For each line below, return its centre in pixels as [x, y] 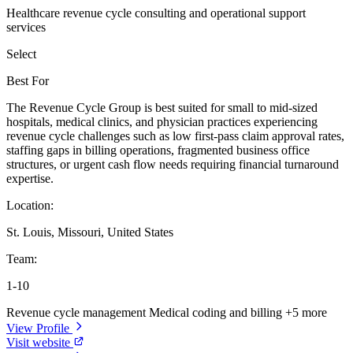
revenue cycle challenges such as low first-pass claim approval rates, [175, 136]
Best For [28, 81]
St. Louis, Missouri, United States [90, 232]
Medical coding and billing [217, 313]
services [26, 28]
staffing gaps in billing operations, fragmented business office [158, 150]
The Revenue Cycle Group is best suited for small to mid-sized [162, 108]
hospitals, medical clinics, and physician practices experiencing [162, 122]
